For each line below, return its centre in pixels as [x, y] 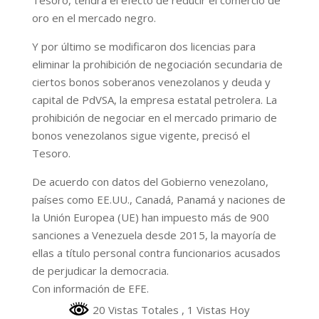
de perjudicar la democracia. [100, 270]
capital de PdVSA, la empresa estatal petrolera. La [154, 99]
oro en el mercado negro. [94, 17]
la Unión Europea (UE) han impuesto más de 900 [150, 217]
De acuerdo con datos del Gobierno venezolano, [150, 181]
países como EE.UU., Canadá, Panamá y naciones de [158, 199]
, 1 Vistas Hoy [216, 309]
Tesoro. [51, 153]
